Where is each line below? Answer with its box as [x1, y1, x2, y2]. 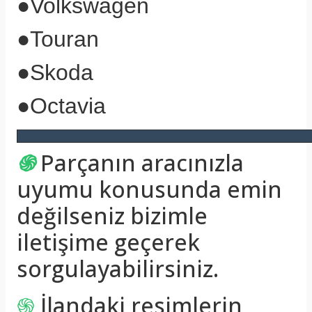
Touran [30, 26, 105, 52]
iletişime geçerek [17, 227, 200, 257]
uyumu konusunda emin [17, 174, 282, 204]
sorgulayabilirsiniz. [17, 253, 219, 283]
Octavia [30, 93, 106, 118]
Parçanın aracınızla [40, 148, 244, 178]
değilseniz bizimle [17, 201, 208, 231]
